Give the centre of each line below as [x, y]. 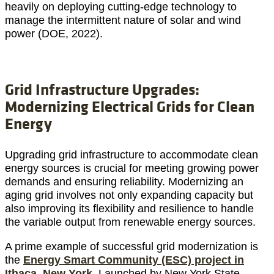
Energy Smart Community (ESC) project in [134, 260]
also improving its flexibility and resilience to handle [129, 208]
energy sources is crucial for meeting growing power [132, 168]
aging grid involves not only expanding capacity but [129, 195]
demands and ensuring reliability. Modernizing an [124, 181]
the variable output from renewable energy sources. [130, 222]
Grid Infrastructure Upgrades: [102, 89]
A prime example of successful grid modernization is [131, 246]
